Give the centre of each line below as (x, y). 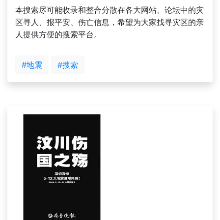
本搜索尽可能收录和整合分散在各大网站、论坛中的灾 (110, 10)
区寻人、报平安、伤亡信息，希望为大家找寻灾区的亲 (110, 22)
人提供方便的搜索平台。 (58, 34)
